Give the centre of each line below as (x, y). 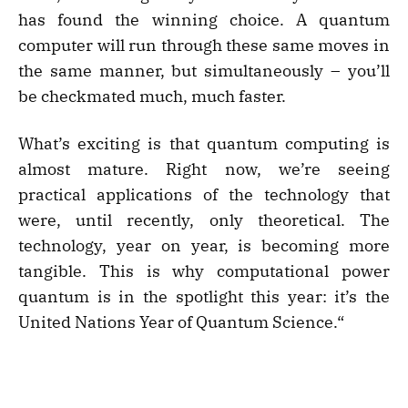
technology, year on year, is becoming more (204, 246)
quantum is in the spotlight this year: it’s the (204, 297)
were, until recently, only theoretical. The (204, 220)
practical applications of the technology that (204, 195)
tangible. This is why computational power (204, 271)
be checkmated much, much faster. (152, 97)
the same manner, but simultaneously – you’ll (204, 71)
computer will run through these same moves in (204, 46)
